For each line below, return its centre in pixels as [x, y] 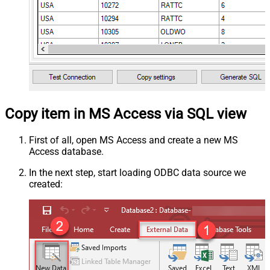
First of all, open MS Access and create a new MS [133, 140]
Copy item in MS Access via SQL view [126, 114]
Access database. [66, 152]
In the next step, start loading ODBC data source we [137, 173]
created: [46, 184]
